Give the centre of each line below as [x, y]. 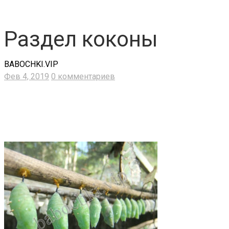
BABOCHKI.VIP [31, 64]
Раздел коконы [81, 39]
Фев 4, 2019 [27, 77]
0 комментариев [83, 77]
